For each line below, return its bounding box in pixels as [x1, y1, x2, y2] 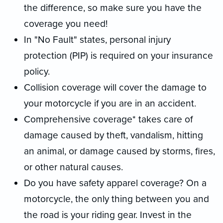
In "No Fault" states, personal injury [24, 33, 171, 45]
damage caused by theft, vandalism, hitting [24, 129, 203, 141]
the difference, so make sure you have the [24, 1, 202, 13]
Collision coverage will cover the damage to [24, 81, 207, 93]
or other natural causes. [24, 161, 123, 173]
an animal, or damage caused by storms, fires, [24, 145, 215, 157]
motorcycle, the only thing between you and [24, 193, 209, 205]
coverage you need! [24, 17, 108, 29]
